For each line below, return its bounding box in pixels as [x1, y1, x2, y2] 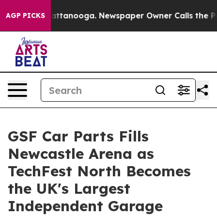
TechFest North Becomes [8, 162, 191, 180]
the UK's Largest [8, 179, 130, 198]
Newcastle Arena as [8, 144, 154, 163]
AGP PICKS [6, 11, 45, 20]
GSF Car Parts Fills [8, 127, 149, 145]
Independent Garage [8, 197, 163, 215]
